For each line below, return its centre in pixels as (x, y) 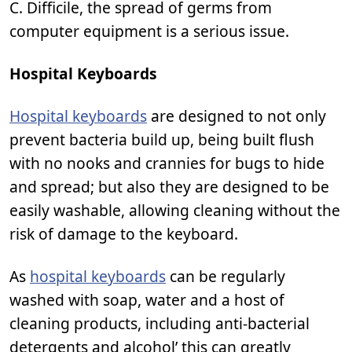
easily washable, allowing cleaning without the (175, 210)
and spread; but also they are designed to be (169, 187)
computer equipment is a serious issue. (149, 31)
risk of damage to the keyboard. (124, 234)
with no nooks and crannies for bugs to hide (167, 163)
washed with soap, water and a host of (147, 300)
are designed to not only (236, 116)
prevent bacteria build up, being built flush (162, 139)
